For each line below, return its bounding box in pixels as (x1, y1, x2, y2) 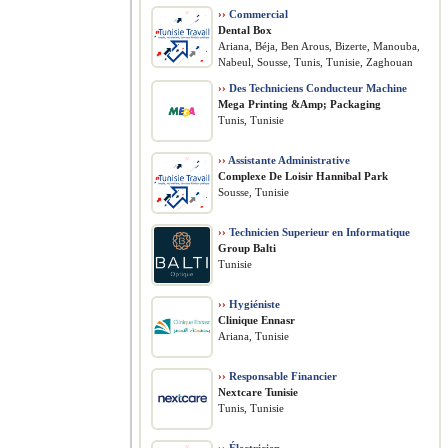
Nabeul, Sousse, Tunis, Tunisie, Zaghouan (218, 56, 413, 68)
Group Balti (218, 242, 276, 254)
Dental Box (218, 24, 272, 36)
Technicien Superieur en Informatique (226, 226, 410, 238)
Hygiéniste (226, 298, 280, 310)
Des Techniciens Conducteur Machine (226, 82, 407, 94)
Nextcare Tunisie (218, 386, 298, 398)
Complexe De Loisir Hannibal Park (218, 170, 388, 182)
